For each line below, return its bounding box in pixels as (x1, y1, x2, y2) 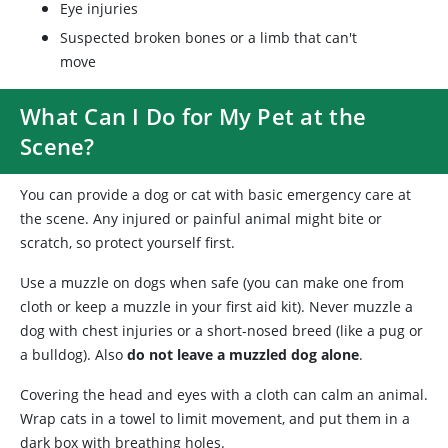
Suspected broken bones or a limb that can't (60, 28, 357, 47)
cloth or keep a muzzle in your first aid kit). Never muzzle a (20, 297, 413, 316)
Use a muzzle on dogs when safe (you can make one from (20, 273, 404, 292)
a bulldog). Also (20, 345, 127, 364)
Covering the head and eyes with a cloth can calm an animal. (20, 385, 428, 404)
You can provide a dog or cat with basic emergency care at (20, 185, 411, 204)
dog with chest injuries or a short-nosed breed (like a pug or (20, 321, 423, 340)
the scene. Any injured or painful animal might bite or (20, 209, 382, 228)
